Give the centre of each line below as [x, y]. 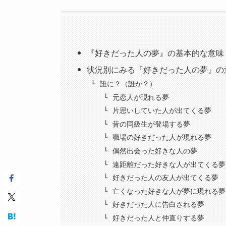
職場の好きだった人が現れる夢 [162, 137]
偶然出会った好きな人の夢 [155, 151]
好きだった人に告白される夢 [158, 205]
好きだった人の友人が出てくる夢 [165, 178]
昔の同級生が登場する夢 [151, 124]
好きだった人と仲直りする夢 [158, 218]
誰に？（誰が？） [128, 84]
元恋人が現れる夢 [140, 97]
